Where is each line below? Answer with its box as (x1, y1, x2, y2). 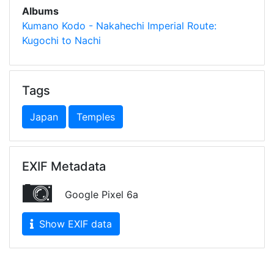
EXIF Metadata (22, 159, 106, 174)
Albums (22, 5, 59, 17)
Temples (76, 111, 115, 123)
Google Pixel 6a (62, 188, 138, 201)
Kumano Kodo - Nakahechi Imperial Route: (22, 20, 217, 32)
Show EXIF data (36, 218, 112, 230)
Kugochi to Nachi (22, 34, 101, 46)
